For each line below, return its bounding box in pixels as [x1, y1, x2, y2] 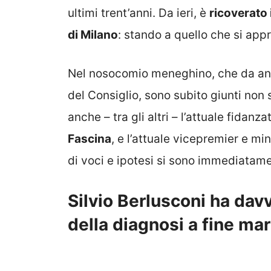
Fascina [68, 132, 111, 146]
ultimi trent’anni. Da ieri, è [68, 5, 209, 20]
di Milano [68, 27, 118, 42]
